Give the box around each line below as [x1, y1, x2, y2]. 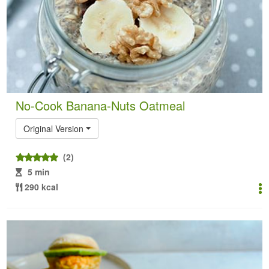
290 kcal [25, 180, 59, 193]
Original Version [23, 122, 84, 134]
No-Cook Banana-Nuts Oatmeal [16, 96, 186, 114]
